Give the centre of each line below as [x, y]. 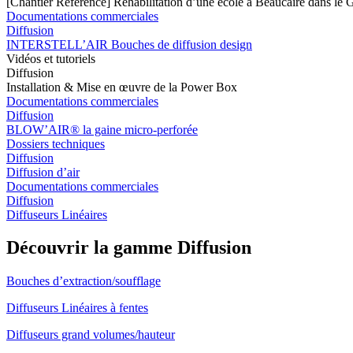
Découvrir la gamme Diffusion [129, 248]
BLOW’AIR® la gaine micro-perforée [102, 129]
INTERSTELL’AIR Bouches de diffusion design [129, 44]
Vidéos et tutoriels [51, 58]
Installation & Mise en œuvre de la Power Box [122, 87]
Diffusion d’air [43, 172]
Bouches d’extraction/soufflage [84, 281]
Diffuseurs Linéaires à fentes [77, 308]
